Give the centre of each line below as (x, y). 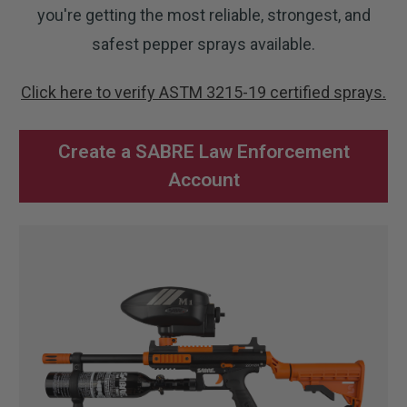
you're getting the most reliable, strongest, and (203, 15)
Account (203, 179)
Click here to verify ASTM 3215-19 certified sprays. (203, 92)
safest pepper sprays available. (203, 44)
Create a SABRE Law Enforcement (203, 151)
